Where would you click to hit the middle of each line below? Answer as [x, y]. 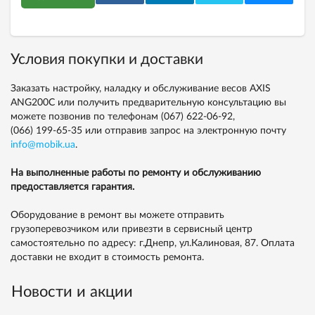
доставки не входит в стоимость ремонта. [107, 257]
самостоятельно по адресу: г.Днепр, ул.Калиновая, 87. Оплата [153, 243]
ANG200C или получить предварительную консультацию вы [148, 102]
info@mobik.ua [43, 144]
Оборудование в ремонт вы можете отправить [117, 215]
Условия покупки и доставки [107, 59]
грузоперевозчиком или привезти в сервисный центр [131, 229]
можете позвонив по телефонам [86, 116]
